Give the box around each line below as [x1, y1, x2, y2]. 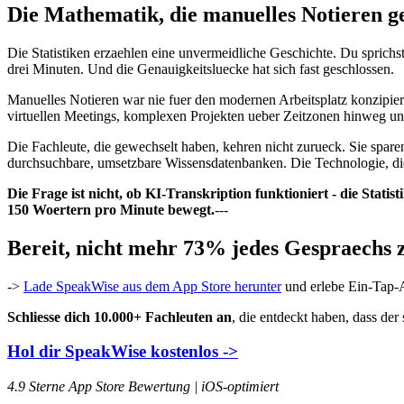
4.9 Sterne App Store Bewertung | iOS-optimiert [7, 379, 279, 395]
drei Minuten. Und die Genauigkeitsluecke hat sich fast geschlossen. [7, 60, 394, 77]
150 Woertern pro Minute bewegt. [7, 201, 215, 217]
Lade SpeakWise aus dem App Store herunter [23, 278, 281, 294]
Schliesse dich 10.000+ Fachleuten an [7, 308, 232, 325]
